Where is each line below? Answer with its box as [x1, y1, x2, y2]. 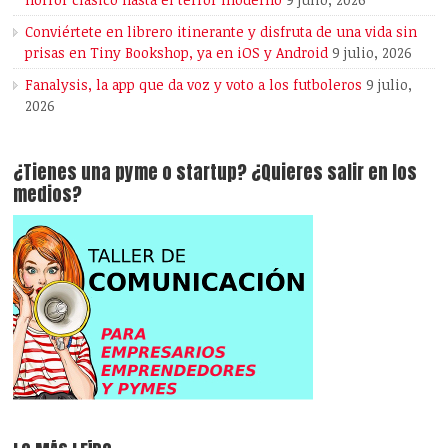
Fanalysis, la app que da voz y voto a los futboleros [25, 75, 363, 95]
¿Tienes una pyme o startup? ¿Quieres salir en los [13, 158, 252, 187]
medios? [13, 180, 83, 209]
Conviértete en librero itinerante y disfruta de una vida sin [25, 22, 418, 42]
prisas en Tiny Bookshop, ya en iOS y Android [25, 43, 329, 63]
